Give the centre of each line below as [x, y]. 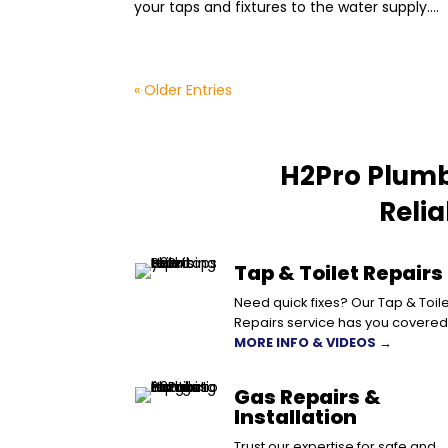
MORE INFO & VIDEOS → [312, 342]
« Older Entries [183, 90]
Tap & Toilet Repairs [338, 272]
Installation [295, 416]
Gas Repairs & [307, 396]
